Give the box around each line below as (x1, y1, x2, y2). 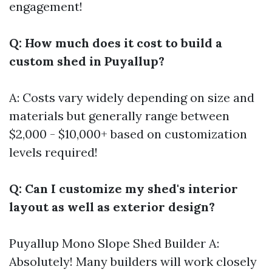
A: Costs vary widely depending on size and (9, 90, 254, 105)
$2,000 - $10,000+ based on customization (9, 126, 247, 141)
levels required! (9, 144, 98, 160)
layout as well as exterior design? (9, 199, 215, 214)
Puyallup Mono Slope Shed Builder (9, 236, 206, 251)
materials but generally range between (9, 108, 229, 123)
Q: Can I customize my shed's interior (9, 181, 238, 196)
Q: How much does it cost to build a (9, 35, 222, 50)
